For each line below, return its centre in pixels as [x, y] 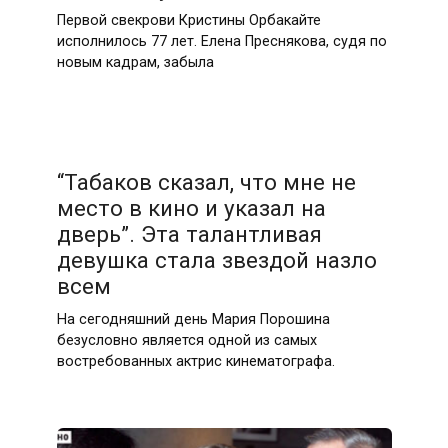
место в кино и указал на [191, 208]
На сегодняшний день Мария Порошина [193, 319]
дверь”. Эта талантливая [189, 234]
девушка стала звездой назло [216, 260]
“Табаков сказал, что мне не [206, 182]
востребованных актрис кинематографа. [195, 361]
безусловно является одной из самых [186, 340]
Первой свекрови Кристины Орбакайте [188, 21]
